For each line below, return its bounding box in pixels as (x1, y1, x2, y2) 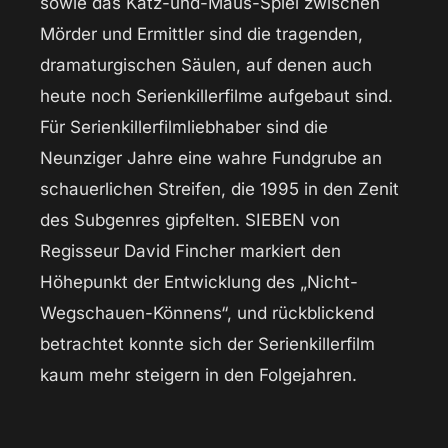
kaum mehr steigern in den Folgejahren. (40, 365, 357, 386)
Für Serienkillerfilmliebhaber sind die (40, 117, 328, 138)
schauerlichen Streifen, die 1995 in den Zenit (40, 179, 399, 200)
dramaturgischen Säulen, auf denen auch (40, 55, 372, 76)
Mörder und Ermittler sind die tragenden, (40, 24, 363, 45)
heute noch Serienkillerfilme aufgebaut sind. (40, 86, 393, 107)
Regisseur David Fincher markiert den (40, 241, 341, 262)
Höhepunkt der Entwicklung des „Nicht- (40, 272, 358, 293)
